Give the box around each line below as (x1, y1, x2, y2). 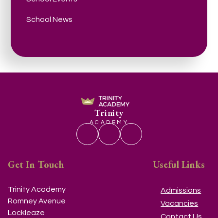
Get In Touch (7, 158, 64, 171)
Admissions (161, 186, 201, 194)
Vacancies (161, 200, 199, 208)
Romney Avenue (7, 197, 66, 205)
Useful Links (153, 158, 205, 171)
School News (26, 15, 73, 23)
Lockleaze (7, 209, 45, 217)
